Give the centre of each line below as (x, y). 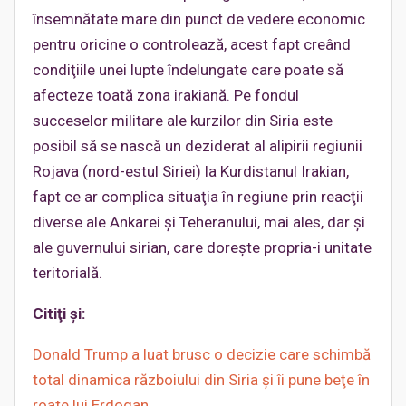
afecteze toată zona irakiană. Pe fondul (166, 96)
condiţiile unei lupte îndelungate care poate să (188, 70)
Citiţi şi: (59, 314)
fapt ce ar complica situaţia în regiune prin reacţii (198, 197)
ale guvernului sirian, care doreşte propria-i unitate (202, 248)
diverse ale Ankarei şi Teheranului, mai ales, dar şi (199, 222)
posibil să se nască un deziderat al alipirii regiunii (198, 146)
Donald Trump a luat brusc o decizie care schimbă (202, 355)
